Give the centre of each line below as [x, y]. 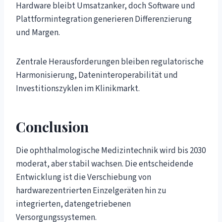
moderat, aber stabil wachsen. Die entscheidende [105, 164]
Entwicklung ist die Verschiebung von [83, 177]
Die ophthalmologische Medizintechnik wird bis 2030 [111, 150]
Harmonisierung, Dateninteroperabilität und [97, 75]
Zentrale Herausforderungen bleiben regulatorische [110, 62]
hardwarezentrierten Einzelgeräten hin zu [91, 191]
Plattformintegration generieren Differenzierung [104, 19]
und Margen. [38, 32]
